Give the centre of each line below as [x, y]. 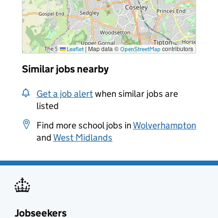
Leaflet [75, 49]
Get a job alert [65, 94]
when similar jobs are [136, 94]
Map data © [103, 48]
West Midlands [83, 137]
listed [48, 106]
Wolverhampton [164, 125]
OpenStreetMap [140, 49]
